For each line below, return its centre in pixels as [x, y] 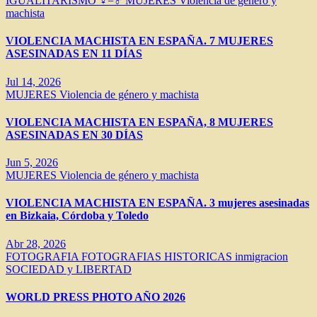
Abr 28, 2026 [36, 243]
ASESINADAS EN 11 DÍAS [74, 54]
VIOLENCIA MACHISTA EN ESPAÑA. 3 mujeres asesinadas [157, 203]
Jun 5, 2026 [32, 163]
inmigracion [261, 256]
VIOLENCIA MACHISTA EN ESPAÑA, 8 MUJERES [139, 122]
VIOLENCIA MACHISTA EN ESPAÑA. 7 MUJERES [139, 41]
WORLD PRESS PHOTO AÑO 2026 [96, 296]
